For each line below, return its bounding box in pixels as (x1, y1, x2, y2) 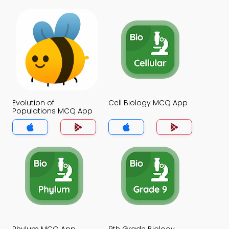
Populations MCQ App (12, 106, 93, 116)
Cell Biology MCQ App (108, 98, 188, 108)
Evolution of (12, 98, 54, 108)
